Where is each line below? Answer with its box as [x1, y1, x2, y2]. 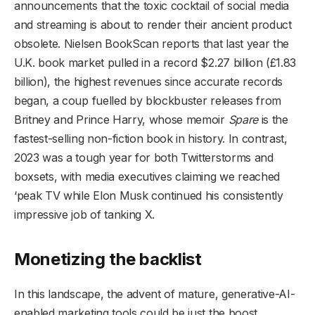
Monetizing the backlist [14, 249, 202, 270]
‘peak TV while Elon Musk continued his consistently [14, 188, 283, 202]
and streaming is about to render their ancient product [14, 17, 292, 32]
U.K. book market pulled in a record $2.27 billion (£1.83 [14, 55, 297, 70]
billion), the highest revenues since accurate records [14, 74, 283, 89]
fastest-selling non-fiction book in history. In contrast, [14, 131, 288, 146]
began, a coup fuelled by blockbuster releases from [14, 93, 281, 108]
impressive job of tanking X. [14, 207, 162, 221]
